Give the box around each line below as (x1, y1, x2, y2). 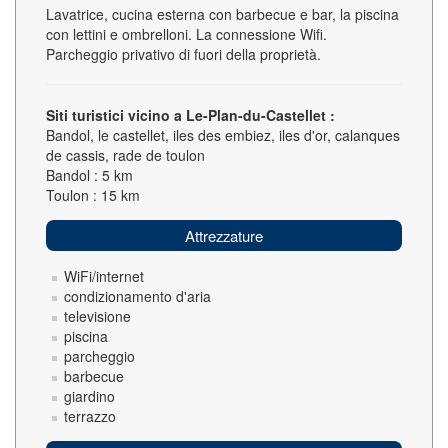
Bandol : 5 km (46, 165, 133, 185)
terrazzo (64, 406, 116, 426)
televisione (64, 306, 131, 326)
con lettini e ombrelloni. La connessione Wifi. (46, 24, 327, 44)
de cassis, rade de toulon (46, 145, 205, 165)
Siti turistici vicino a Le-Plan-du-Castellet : (46, 105, 335, 125)
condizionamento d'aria (64, 286, 211, 306)
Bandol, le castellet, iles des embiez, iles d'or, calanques (46, 125, 400, 145)
